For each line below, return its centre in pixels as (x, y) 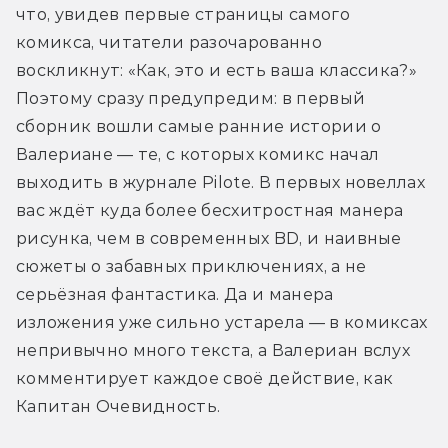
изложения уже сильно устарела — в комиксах (222, 323)
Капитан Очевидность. (118, 407)
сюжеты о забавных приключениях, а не (191, 267)
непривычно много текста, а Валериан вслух (213, 351)
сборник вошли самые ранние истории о (199, 127)
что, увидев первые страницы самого (183, 15)
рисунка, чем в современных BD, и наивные (209, 239)
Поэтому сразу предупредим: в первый (191, 99)
